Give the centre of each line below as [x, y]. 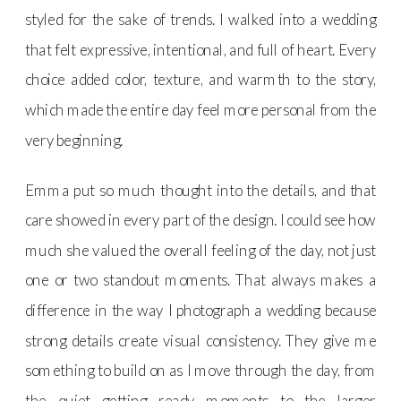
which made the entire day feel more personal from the [201, 109]
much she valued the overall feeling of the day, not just [201, 250]
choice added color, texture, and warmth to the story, [201, 80]
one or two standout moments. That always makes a [201, 280]
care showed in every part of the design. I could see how [201, 219]
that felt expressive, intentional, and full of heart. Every [201, 49]
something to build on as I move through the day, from [201, 370]
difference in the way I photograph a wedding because [201, 310]
